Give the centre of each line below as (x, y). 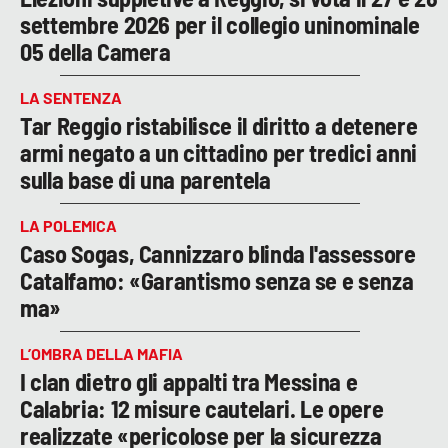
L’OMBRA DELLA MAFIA (101, 354)
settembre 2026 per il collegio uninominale (220, 25)
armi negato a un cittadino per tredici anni (218, 153)
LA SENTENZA (71, 98)
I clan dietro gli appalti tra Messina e (189, 382)
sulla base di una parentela (145, 180)
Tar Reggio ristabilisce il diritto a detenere (219, 126)
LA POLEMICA (68, 226)
